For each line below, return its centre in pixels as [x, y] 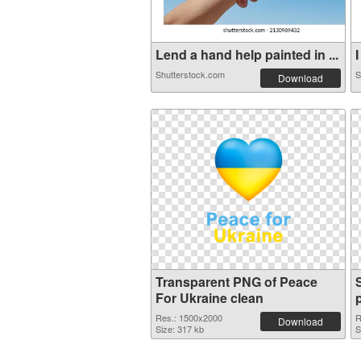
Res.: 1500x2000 [189, 317]
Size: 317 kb [180, 329]
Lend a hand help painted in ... [247, 54]
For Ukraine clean [210, 298]
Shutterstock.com [190, 74]
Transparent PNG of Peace [237, 282]
